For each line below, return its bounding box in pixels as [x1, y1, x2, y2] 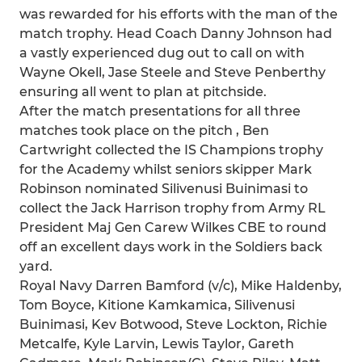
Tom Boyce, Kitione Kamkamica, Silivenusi [19, 297, 295, 313]
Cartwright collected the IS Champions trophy [19, 142, 323, 158]
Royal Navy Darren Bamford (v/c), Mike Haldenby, [19, 278, 342, 293]
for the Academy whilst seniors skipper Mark [19, 162, 312, 177]
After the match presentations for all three [19, 103, 301, 119]
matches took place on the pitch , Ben [19, 123, 269, 138]
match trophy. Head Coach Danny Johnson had [19, 26, 332, 41]
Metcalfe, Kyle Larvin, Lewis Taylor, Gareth [19, 336, 294, 351]
